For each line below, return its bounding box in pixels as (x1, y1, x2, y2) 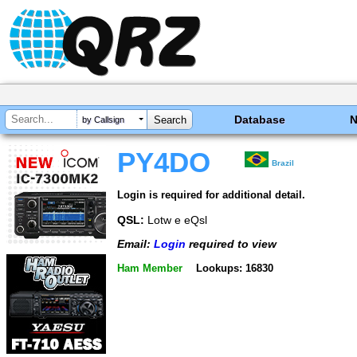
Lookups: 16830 (195, 261, 273, 274)
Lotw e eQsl (144, 213, 207, 226)
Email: (117, 237, 154, 251)
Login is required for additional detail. (117, 188, 305, 201)
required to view (186, 237, 277, 251)
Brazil (272, 159, 295, 167)
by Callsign (82, 115, 124, 125)
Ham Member (117, 261, 182, 274)
